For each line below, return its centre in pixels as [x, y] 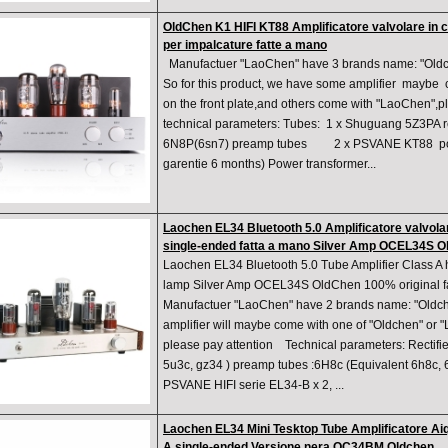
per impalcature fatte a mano [245, 45]
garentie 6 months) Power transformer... [269, 164]
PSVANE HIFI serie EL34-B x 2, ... [253, 385]
